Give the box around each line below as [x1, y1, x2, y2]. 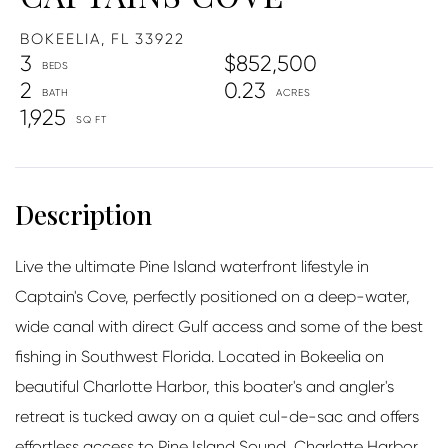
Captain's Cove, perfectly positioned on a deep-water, [15, 286, 410, 306]
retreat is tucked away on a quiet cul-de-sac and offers [15, 406, 419, 426]
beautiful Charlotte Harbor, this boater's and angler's [15, 376, 394, 396]
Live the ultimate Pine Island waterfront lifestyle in [15, 256, 369, 276]
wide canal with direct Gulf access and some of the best [15, 316, 423, 336]
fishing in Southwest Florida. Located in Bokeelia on [15, 346, 384, 366]
